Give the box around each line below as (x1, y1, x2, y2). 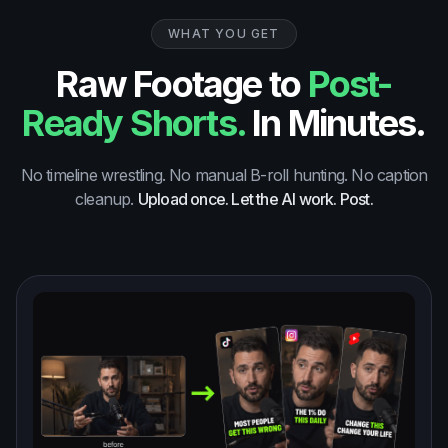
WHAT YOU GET (168, 25, 280, 41)
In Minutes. (245, 100, 426, 145)
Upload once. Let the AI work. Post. (137, 188, 373, 209)
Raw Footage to (56, 61, 301, 106)
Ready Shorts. (22, 100, 246, 145)
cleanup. (75, 188, 134, 209)
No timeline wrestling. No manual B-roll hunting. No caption (20, 164, 428, 185)
